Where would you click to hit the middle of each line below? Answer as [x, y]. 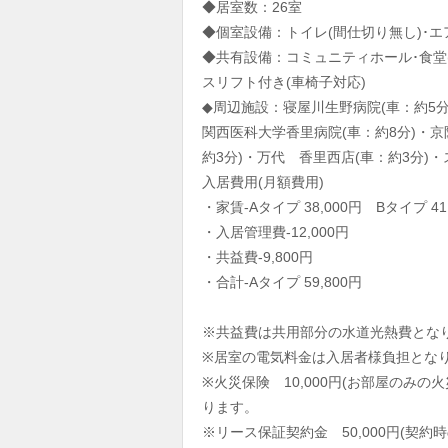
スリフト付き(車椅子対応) [284, 82]
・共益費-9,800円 [257, 257]
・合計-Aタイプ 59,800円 [282, 282]
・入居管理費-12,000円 [275, 232]
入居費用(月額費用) [263, 182]
